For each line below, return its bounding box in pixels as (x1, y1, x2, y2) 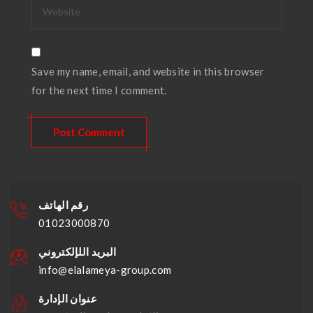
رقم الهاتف (38, 198, 88, 211)
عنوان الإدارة (38, 292, 97, 305)
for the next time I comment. (31, 84, 167, 96)
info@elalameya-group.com (38, 263, 172, 276)
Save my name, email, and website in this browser (31, 65, 265, 78)
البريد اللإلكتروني (38, 245, 117, 258)
